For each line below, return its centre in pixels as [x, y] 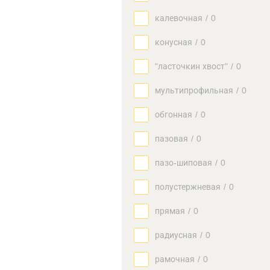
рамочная [175, 259]
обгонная [174, 115]
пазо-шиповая [184, 163]
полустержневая [188, 187]
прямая [170, 211]
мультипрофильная [194, 90]
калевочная [179, 18]
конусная [174, 42]
